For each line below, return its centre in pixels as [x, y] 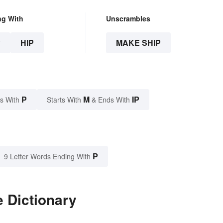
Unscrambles [128, 19]
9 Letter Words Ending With [47, 157]
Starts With [65, 100]
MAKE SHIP [138, 43]
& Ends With [111, 100]
